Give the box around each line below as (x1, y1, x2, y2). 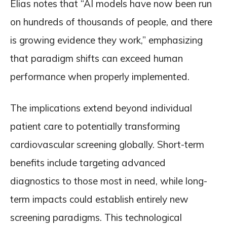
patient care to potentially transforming (10, 120, 180, 132)
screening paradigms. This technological (10, 211, 182, 223)
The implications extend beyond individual (10, 102, 192, 114)
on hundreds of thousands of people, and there (10, 16, 212, 28)
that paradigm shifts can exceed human (10, 52, 183, 64)
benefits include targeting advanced (10, 157, 166, 169)
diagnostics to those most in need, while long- (10, 175, 207, 187)
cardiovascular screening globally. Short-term (10, 138, 204, 150)
